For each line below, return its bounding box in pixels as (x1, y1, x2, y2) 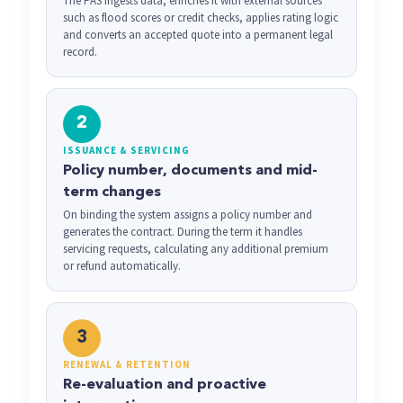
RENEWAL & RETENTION (63, 358, 191, 371)
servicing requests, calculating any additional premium (63, 241, 328, 256)
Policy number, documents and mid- (63, 164, 318, 178)
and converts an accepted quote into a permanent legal (63, 27, 333, 42)
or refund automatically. (63, 258, 181, 273)
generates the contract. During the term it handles (63, 224, 302, 239)
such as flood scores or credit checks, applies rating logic (63, 10, 338, 25)
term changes (63, 185, 161, 200)
